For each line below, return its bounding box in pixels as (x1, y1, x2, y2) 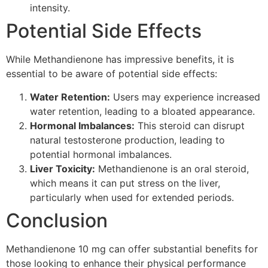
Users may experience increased (110, 90, 260, 103)
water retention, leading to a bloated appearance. (30, 105, 255, 117)
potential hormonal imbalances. (30, 148, 172, 160)
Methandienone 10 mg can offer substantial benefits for (6, 242, 258, 255)
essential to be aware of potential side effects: (6, 68, 217, 80)
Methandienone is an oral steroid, (95, 162, 249, 175)
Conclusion (6, 208, 108, 232)
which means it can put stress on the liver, (30, 176, 220, 189)
